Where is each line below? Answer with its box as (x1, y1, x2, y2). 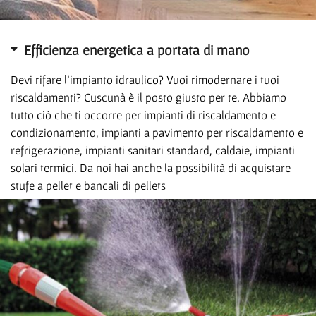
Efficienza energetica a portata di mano (24, 42, 250, 58)
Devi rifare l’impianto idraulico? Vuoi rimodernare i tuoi (11, 72, 279, 86)
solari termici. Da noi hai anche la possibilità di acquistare (11, 160, 291, 174)
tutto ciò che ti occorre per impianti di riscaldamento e (11, 107, 276, 121)
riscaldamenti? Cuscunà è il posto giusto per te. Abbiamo (11, 90, 286, 104)
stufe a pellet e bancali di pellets (11, 178, 166, 192)
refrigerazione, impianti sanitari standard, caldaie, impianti (11, 142, 295, 157)
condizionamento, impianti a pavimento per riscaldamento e (11, 125, 303, 139)
